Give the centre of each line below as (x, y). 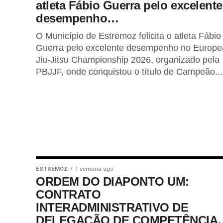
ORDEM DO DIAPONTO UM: (112, 181)
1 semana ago (94, 169)
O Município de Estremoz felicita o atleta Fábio (128, 36)
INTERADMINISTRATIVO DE (112, 207)
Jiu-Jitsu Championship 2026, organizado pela (128, 60)
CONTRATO (68, 194)
